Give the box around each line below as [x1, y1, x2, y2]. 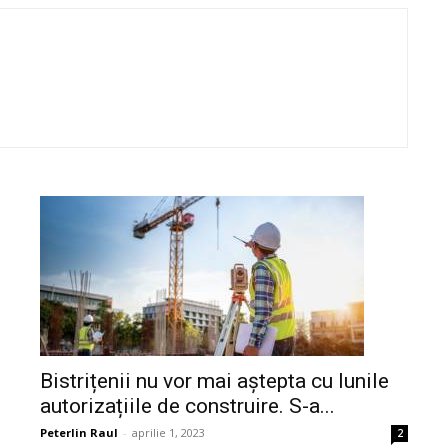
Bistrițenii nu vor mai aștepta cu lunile [40, 369, 389, 394]
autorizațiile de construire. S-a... [40, 394, 335, 419]
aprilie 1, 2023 [132, 425, 205, 441]
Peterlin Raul [40, 425, 118, 441]
